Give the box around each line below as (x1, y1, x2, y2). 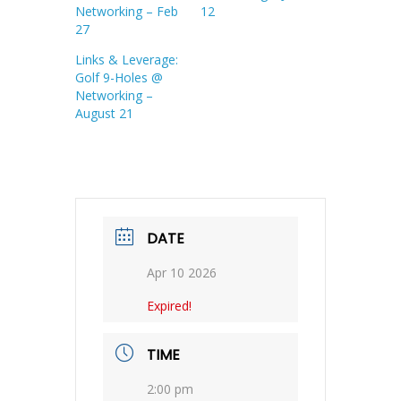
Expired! (147, 296, 192, 314)
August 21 (75, 104, 133, 122)
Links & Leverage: (75, 50, 178, 68)
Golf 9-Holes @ (75, 68, 163, 86)
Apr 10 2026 (147, 263, 217, 281)
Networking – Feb (75, 2, 178, 20)
